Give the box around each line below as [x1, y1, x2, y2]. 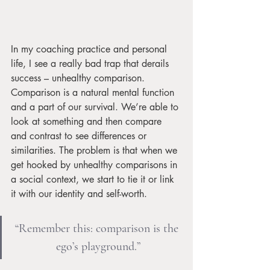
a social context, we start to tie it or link [11, 172, 177, 186]
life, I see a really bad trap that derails [11, 57, 172, 70]
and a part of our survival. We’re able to [11, 100, 181, 113]
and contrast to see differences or [11, 129, 149, 142]
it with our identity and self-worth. [11, 187, 147, 200]
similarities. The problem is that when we [11, 143, 180, 157]
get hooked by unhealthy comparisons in [11, 158, 180, 171]
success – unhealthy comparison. [11, 71, 148, 84]
